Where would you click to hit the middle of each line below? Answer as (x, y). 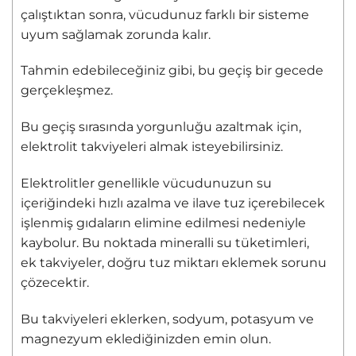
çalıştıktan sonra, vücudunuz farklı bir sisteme (165, 14)
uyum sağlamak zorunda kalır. (116, 34)
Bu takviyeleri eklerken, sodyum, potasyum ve (167, 319)
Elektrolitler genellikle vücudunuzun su (146, 184)
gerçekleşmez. (67, 91)
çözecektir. (55, 283)
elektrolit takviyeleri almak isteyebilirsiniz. (152, 147)
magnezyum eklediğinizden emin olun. (146, 339)
